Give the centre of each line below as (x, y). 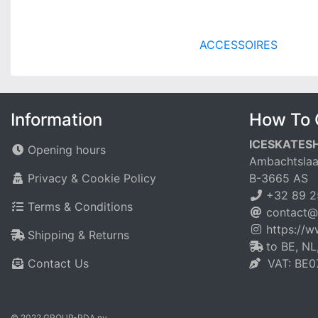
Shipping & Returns (78, 235)
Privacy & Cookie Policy (92, 178)
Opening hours (67, 150)
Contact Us (58, 263)
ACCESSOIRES (238, 45)
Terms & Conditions (80, 207)
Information (56, 120)
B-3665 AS (279, 178)
